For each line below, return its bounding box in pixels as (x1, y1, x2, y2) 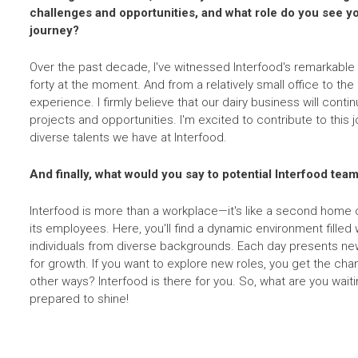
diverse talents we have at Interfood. (30, 129, 227, 145)
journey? (30, 22, 79, 38)
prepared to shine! (30, 291, 129, 306)
